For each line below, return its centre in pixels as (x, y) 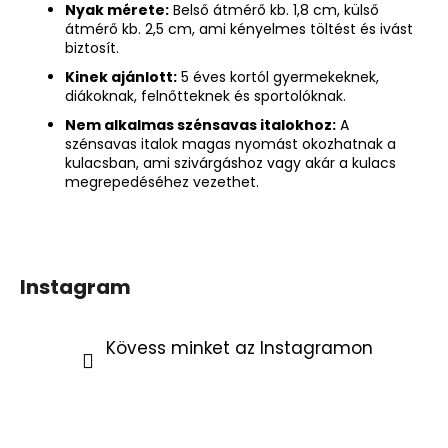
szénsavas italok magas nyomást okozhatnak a (230, 143)
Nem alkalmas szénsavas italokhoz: (200, 124)
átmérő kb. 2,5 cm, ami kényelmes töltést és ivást (239, 28)
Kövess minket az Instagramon (239, 347)
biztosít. (92, 47)
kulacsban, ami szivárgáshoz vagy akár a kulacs (230, 162)
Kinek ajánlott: (121, 76)
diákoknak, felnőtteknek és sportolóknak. (205, 95)
